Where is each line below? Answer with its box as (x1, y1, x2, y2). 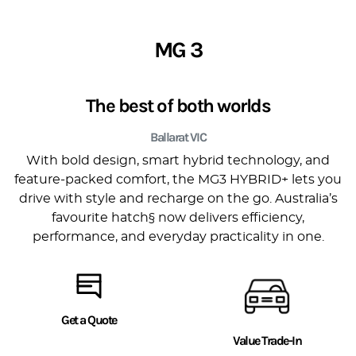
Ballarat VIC (150, 130, 206, 145)
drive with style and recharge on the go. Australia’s (18, 192, 338, 205)
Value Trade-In (233, 333, 301, 348)
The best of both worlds (85, 95, 271, 117)
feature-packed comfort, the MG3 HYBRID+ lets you (14, 173, 342, 186)
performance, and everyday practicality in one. (32, 230, 324, 243)
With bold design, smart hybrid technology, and (26, 154, 330, 167)
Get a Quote (61, 312, 117, 327)
